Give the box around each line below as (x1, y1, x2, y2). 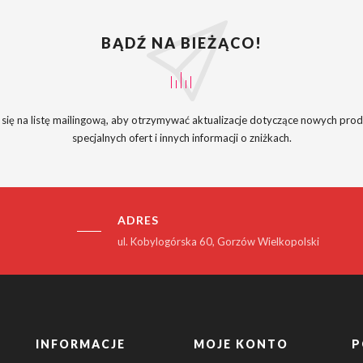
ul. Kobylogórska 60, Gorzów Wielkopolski (117, 235, 319, 249)
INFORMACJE (36, 337, 126, 352)
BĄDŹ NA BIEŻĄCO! (100, 34, 263, 53)
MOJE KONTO (194, 337, 288, 352)
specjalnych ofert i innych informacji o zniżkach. (71, 131, 292, 145)
